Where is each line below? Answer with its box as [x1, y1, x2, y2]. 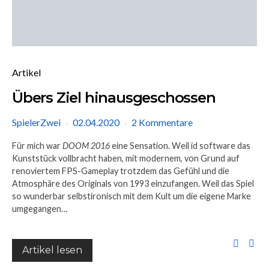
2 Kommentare [131, 116, 193, 128]
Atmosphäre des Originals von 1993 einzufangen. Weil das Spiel [12, 178, 254, 189]
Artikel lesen [22, 244, 82, 256]
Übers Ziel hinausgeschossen [12, 88, 216, 106]
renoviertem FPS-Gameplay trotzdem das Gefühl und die [12, 165, 229, 176]
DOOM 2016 [62, 140, 110, 151]
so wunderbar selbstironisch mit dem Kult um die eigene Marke [12, 190, 251, 201]
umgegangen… [12, 203, 67, 214]
